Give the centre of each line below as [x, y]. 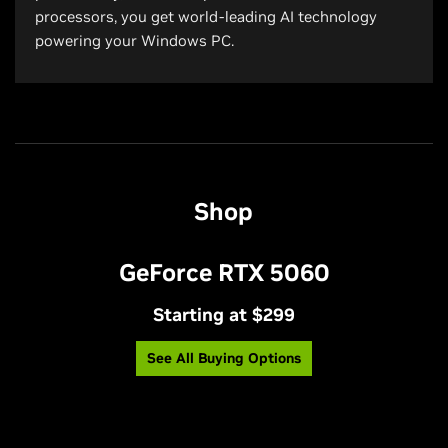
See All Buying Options [224, 357]
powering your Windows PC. [134, 40]
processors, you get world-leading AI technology [206, 16]
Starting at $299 [224, 314]
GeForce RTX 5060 [224, 272]
